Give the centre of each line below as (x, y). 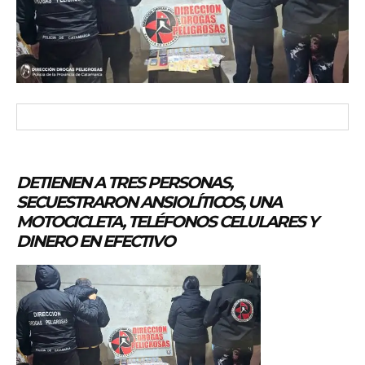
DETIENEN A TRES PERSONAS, (124, 182)
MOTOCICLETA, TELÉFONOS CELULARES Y (167, 221)
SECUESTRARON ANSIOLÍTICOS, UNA (149, 202)
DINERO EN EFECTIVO (95, 241)
